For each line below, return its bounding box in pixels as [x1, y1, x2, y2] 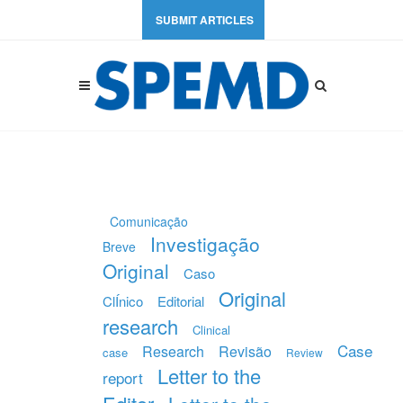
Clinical [193, 321, 230, 338]
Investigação [150, 230, 260, 257]
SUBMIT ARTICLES [156, 12, 254, 28]
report [103, 366, 143, 389]
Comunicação [110, 212, 188, 230]
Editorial [157, 291, 204, 310]
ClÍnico [103, 291, 143, 310]
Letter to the [157, 362, 261, 390]
